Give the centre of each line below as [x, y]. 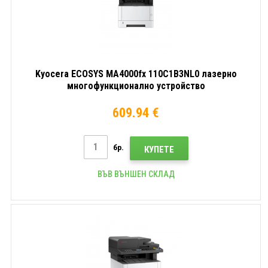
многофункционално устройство [136, 86]
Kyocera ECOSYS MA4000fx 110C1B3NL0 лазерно [136, 74]
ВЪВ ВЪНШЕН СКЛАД [136, 174]
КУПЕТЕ [159, 149]
